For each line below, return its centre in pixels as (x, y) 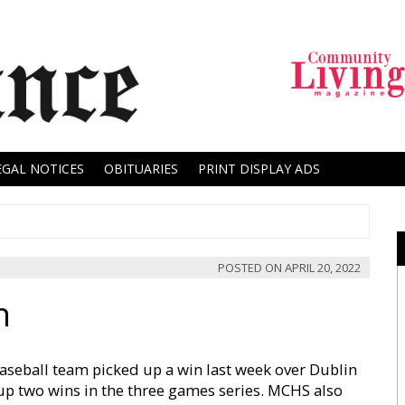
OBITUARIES (141, 169)
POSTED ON (251, 268)
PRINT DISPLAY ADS (259, 169)
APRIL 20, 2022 (323, 268)
